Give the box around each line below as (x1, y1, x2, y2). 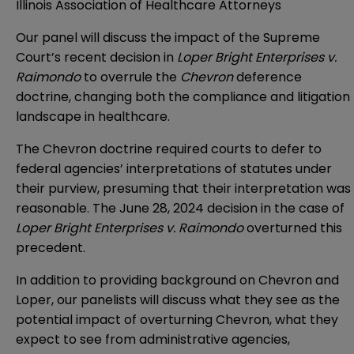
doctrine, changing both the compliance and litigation (16, 88, 350, 107)
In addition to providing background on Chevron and (16, 271, 339, 290)
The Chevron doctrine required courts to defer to (16, 140, 322, 159)
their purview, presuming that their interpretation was (16, 179, 351, 198)
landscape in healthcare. (16, 107, 170, 126)
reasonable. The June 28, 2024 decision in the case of (16, 199, 345, 218)
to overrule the (81, 68, 180, 87)
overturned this (243, 219, 342, 238)
